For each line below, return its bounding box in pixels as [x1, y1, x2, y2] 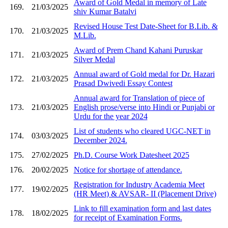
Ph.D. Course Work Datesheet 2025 [73, 150, 189, 159]
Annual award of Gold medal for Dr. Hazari [73, 69, 215, 78]
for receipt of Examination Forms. [73, 213, 182, 222]
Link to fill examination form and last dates [73, 204, 211, 213]
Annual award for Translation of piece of [73, 93, 205, 102]
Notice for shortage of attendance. [73, 165, 182, 174]
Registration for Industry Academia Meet [73, 180, 205, 189]
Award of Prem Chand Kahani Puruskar [73, 45, 203, 54]
